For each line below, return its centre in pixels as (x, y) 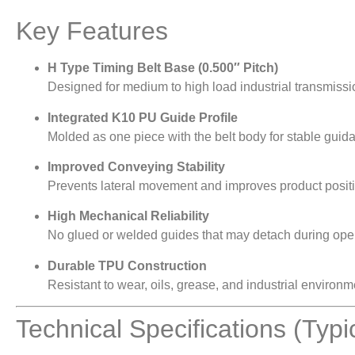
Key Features (92, 31)
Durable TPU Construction (127, 265)
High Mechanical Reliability (128, 216)
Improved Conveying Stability (136, 166)
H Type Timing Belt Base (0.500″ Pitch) (163, 68)
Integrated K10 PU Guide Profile (143, 117)
